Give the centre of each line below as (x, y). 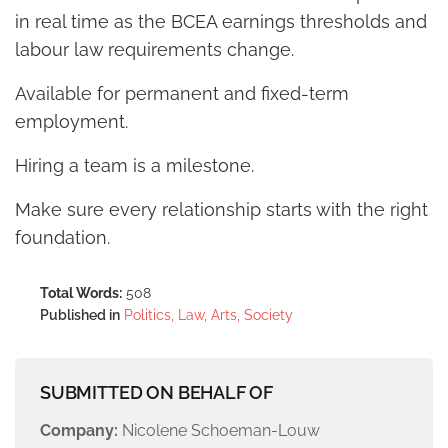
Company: (79, 431)
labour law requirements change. (154, 50)
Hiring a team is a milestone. (134, 166)
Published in (80, 315)
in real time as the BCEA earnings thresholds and (221, 22)
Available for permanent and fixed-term (182, 94)
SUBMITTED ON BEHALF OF (157, 393)
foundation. (62, 238)
